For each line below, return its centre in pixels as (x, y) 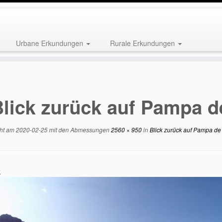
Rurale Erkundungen (143, 43)
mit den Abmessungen (79, 130)
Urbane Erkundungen (50, 43)
